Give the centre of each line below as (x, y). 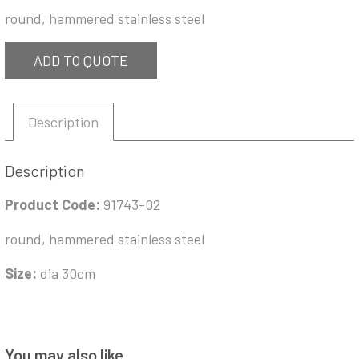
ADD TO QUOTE (81, 60)
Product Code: (54, 205)
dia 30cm (68, 274)
